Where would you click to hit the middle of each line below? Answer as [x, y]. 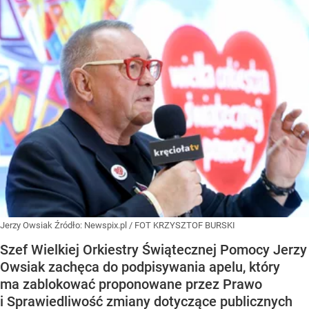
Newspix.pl [106, 225]
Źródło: [69, 225]
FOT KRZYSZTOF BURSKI [185, 225]
